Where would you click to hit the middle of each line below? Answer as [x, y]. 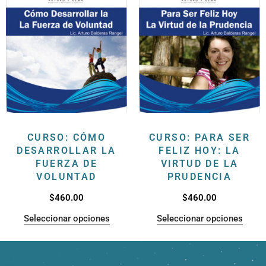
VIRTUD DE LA [199, 163]
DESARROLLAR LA [66, 150]
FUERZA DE [66, 163]
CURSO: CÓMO [66, 137]
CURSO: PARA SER [199, 137]
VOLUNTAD [66, 176]
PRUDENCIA [199, 176]
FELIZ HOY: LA [199, 150]
